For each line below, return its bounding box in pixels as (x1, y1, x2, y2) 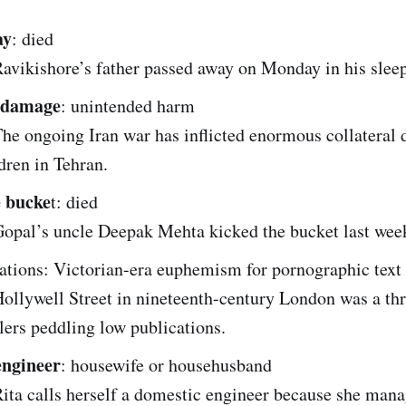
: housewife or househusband (61, 352, 272, 377)
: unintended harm (61, 92, 195, 118)
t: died (51, 188, 98, 214)
